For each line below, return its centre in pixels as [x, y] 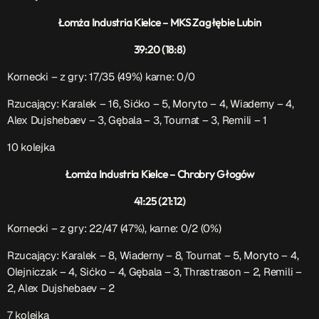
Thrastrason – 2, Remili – [243, 272]
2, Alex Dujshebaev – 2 [61, 288]
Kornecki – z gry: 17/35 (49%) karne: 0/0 [101, 77]
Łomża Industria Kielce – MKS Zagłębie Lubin [159, 23]
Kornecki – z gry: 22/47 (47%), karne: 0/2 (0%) [114, 229]
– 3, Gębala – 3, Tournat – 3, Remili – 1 [178, 120]
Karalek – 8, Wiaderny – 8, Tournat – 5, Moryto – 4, [180, 256]
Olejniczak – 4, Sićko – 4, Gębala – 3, [96, 272]
